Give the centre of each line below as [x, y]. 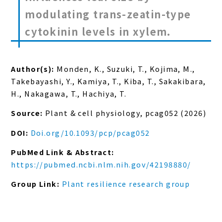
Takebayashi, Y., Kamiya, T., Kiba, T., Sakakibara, [109, 81]
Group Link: [36, 184]
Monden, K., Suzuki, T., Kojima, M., [125, 68]
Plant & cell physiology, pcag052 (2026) [125, 113]
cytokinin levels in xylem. [98, 31]
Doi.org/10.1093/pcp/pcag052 [90, 132]
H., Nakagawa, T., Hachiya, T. [69, 93]
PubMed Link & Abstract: [63, 152]
